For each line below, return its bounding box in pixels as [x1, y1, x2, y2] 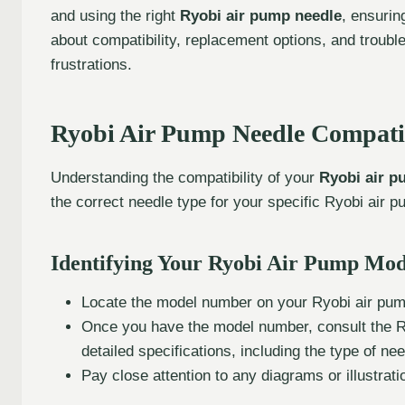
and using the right [51, 6, 180, 24]
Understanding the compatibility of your [51, 168, 319, 186]
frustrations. [51, 55, 132, 73]
